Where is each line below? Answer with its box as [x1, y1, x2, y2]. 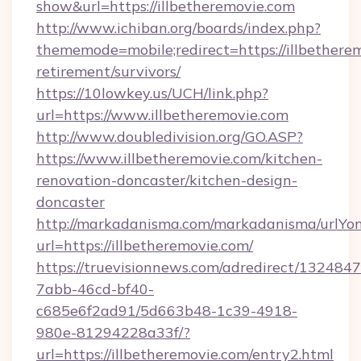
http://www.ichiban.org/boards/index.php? [36, 19, 321, 37]
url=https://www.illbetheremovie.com [36, 106, 288, 124]
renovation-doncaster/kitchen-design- [36, 171, 297, 189]
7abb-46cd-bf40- [36, 280, 154, 298]
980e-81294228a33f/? [36, 323, 190, 342]
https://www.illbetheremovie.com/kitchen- [36, 149, 322, 168]
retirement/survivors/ [36, 62, 180, 81]
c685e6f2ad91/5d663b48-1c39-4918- [36, 301, 297, 320]
